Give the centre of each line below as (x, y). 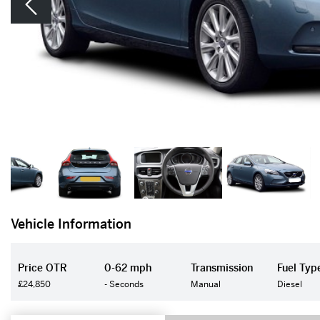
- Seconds (124, 284)
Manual (206, 284)
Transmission (222, 267)
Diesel (290, 284)
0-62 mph (128, 267)
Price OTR (42, 267)
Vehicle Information (71, 224)
